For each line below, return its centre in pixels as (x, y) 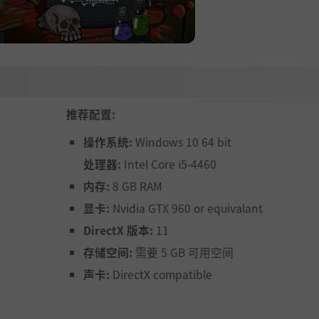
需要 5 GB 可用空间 (183, 252)
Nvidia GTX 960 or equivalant (186, 208)
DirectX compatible (161, 274)
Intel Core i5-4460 (169, 164)
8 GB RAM (136, 186)
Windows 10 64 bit (182, 142)
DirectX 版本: (118, 230)
